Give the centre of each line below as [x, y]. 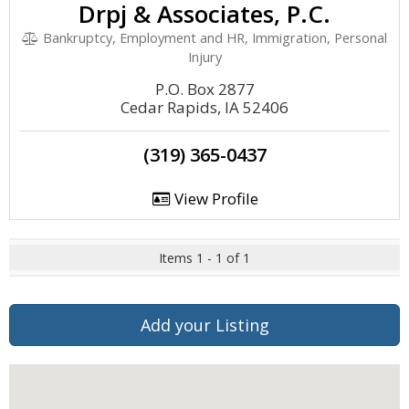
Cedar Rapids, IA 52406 [204, 107]
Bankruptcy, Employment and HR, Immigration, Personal [213, 38]
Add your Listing [204, 325]
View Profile [214, 199]
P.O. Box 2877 [204, 89]
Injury [204, 57]
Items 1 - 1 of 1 [204, 258]
